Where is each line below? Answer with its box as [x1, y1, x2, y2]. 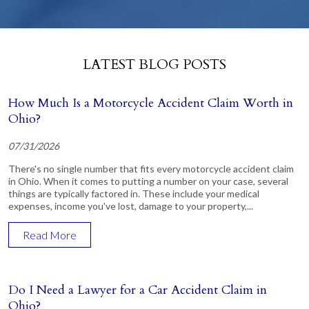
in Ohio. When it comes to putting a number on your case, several [8, 175, 288, 187]
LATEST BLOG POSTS [83, 54, 226, 74]
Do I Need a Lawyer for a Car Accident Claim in [8, 281, 267, 299]
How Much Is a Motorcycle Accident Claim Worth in [8, 94, 293, 112]
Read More [23, 228, 77, 241]
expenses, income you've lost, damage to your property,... [8, 199, 253, 212]
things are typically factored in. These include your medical [8, 187, 259, 199]
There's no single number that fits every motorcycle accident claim [8, 162, 294, 175]
